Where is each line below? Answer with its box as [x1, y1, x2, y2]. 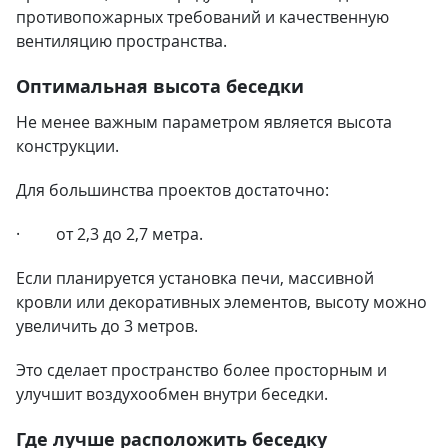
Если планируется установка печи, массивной [16, 267, 374, 289]
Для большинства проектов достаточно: [16, 179, 329, 201]
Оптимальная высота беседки [16, 74, 304, 98]
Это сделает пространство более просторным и [16, 359, 387, 381]
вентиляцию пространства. [16, 30, 227, 52]
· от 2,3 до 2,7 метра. [16, 223, 203, 245]
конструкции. [16, 135, 119, 157]
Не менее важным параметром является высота [16, 111, 392, 133]
